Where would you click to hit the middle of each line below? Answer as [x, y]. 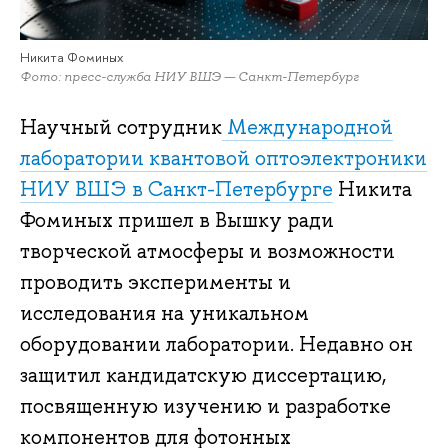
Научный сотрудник [121, 127]
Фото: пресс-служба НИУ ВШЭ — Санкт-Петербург [189, 76]
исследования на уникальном [164, 313]
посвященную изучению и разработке [205, 406]
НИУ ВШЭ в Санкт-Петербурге [176, 189]
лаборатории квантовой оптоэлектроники [223, 158]
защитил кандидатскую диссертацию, [203, 375]
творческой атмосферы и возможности [207, 251]
